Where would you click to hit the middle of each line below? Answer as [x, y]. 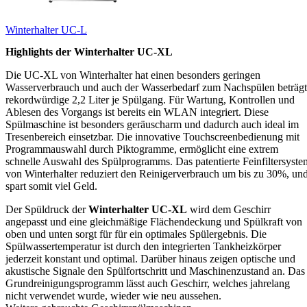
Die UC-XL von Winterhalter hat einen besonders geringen [133, 75]
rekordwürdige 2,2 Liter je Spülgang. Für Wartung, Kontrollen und [150, 99]
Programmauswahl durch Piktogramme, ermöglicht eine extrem [142, 149]
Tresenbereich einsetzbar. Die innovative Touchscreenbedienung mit [152, 136]
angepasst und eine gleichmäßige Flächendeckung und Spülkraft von [154, 221]
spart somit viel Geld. [51, 186]
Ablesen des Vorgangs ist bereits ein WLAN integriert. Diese [137, 112]
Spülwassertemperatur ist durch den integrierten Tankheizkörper [143, 246]
